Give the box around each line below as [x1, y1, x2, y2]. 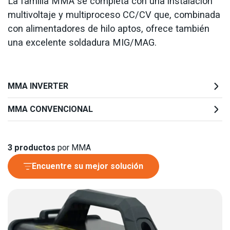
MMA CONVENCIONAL [8, 104, 93, 114]
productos [14, 143, 55, 152]
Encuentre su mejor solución [32, 161, 143, 171]
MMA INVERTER [8, 81, 68, 91]
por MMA [55, 143, 91, 152]
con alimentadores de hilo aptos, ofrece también [8, 23, 209, 34]
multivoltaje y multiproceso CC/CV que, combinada [8, 9, 220, 20]
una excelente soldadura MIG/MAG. [8, 37, 157, 48]
